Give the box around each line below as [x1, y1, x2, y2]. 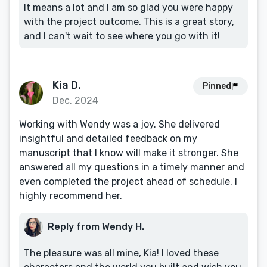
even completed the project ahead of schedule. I [19, 176, 237, 187]
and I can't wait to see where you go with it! [24, 30, 220, 42]
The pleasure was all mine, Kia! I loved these [24, 247, 219, 259]
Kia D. [52, 79, 81, 92]
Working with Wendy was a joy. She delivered [19, 119, 220, 130]
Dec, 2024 [52, 95, 98, 106]
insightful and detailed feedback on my [19, 133, 197, 144]
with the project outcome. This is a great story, [24, 16, 234, 27]
